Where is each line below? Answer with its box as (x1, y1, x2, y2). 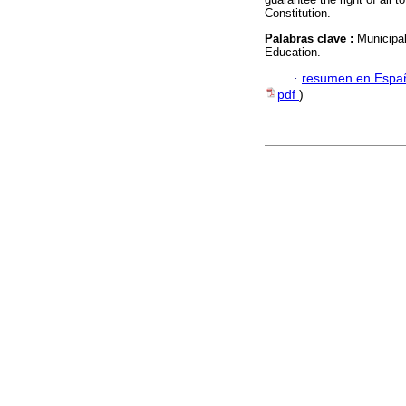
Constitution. (265, 6, 331, 21)
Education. (265, 45, 321, 60)
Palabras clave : (265, 32, 357, 46)
